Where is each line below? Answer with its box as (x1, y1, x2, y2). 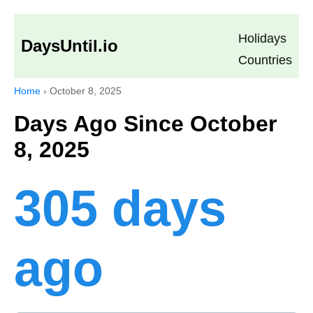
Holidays (238, 31, 286, 45)
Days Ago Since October (14, 111, 277, 137)
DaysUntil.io (21, 36, 118, 55)
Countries (238, 53, 292, 67)
